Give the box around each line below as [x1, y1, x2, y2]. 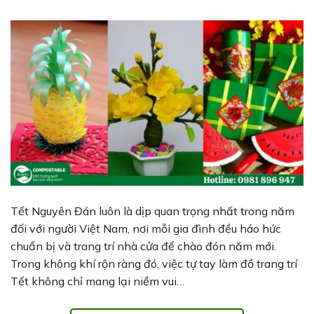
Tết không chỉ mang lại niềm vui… [11, 274, 184, 288]
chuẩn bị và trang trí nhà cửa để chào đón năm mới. [11, 239, 276, 253]
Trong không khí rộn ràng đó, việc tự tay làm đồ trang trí [11, 257, 297, 271]
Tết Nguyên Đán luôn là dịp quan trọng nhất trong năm [11, 204, 294, 218]
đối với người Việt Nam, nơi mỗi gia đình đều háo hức [11, 221, 281, 235]
